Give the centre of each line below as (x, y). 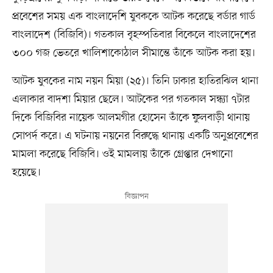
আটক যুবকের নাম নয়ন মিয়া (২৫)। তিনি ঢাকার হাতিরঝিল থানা (135, 81)
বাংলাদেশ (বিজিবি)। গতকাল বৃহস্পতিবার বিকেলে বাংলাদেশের (134, 34)
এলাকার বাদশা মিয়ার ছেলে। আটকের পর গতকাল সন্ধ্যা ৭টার (131, 99)
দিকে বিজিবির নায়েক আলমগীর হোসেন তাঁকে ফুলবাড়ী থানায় (131, 117)
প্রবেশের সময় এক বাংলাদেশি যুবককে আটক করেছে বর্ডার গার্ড (133, 16)
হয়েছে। (26, 172)
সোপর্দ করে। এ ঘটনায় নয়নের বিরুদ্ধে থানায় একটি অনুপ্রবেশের (135, 136)
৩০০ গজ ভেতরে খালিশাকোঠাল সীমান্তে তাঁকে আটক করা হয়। (133, 53)
